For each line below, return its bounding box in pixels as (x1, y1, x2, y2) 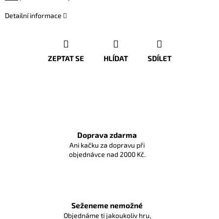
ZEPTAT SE (47, 54, 84, 63)
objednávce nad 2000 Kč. (68, 150, 146, 159)
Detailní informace (5, 11, 62, 20)
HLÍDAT (103, 54, 128, 63)
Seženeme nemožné (71, 201, 143, 210)
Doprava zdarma (77, 131, 137, 140)
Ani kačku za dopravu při (69, 141, 145, 150)
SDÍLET (147, 54, 172, 63)
